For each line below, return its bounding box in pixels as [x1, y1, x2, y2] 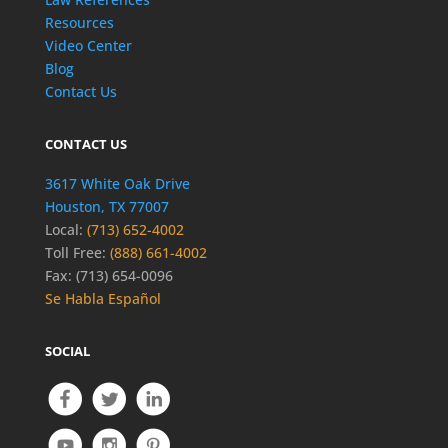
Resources [44, 13, 114, 33]
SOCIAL [44, 342, 90, 361]
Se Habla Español [44, 289, 161, 309]
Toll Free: [44, 243, 106, 263]
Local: [44, 220, 83, 240]
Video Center [44, 36, 132, 56]
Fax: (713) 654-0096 [44, 266, 173, 286]
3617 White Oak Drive [44, 174, 190, 194]
